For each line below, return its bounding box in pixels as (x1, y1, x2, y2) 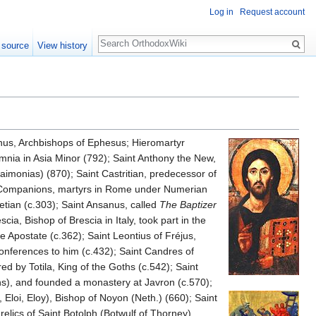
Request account (240, 7, 305, 18)
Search (97, 28, 145, 44)
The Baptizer (159, 198, 217, 210)
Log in (209, 7, 233, 18)
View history (37, 40, 88, 51)
